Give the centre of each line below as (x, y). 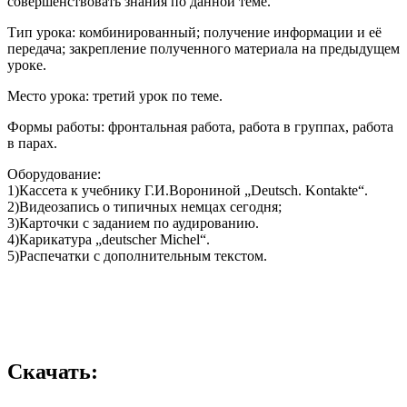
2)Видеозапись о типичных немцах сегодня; (144, 206)
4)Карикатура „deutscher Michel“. (109, 239)
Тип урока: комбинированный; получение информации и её (194, 32)
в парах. (32, 143)
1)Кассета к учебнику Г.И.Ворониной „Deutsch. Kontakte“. (188, 190)
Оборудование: (54, 174)
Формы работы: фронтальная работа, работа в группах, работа (200, 126)
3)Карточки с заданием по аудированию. (133, 223)
